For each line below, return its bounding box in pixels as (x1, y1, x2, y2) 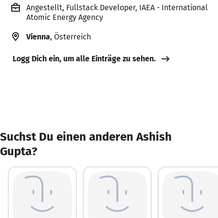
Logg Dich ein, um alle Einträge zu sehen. (13, 54, 156, 63)
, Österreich (50, 32, 91, 41)
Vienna (26, 32, 50, 41)
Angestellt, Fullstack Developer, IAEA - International (26, 2, 208, 12)
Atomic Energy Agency (26, 12, 103, 22)
